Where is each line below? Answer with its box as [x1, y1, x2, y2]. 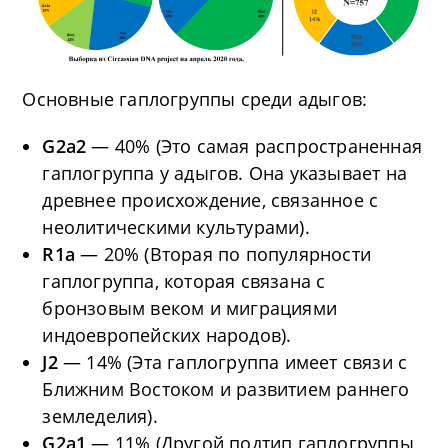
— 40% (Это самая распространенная [91, 133, 423, 158]
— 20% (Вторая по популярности [80, 241, 372, 266]
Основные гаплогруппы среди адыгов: [22, 86, 368, 111]
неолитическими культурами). [42, 214, 310, 239]
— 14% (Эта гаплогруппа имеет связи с [63, 349, 408, 374]
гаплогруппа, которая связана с [42, 268, 326, 293]
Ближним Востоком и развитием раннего [42, 376, 410, 401]
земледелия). [42, 403, 158, 428]
